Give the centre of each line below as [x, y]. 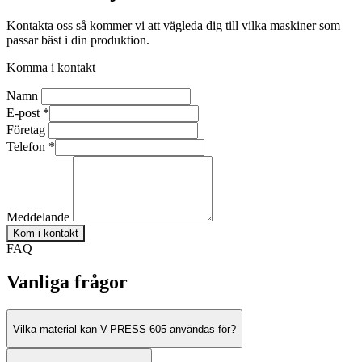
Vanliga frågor [67, 282]
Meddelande [40, 217]
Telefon [27, 146]
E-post [25, 112]
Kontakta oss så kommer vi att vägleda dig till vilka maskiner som [173, 25]
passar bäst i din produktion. [78, 40]
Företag [27, 129]
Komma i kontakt [51, 67]
